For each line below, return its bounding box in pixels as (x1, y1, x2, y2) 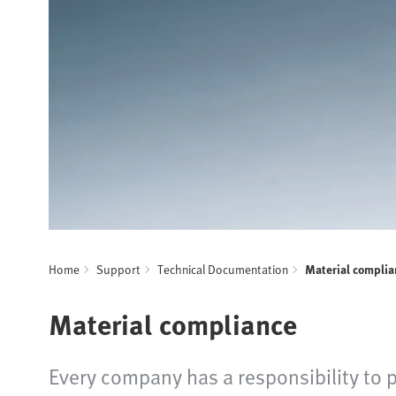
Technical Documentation (157, 259, 288, 278)
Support (96, 259, 141, 278)
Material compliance (49, 301, 297, 345)
